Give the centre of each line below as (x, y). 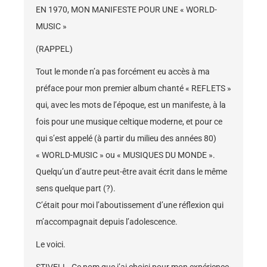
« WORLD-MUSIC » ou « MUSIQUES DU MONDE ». (125, 155)
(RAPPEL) (54, 49)
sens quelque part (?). (76, 189)
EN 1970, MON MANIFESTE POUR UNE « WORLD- (126, 10)
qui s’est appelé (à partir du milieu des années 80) (126, 139)
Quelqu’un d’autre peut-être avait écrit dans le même (131, 172)
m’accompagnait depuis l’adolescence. (107, 222)
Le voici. (51, 245)
